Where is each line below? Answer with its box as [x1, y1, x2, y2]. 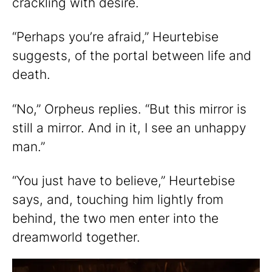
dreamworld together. [12, 229, 140, 245]
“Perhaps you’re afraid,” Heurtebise [12, 29, 219, 45]
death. [12, 67, 50, 83]
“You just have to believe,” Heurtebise [12, 172, 235, 188]
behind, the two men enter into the [12, 210, 219, 226]
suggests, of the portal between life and [12, 48, 251, 64]
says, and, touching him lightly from [12, 191, 223, 207]
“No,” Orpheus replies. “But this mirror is [12, 101, 246, 117]
